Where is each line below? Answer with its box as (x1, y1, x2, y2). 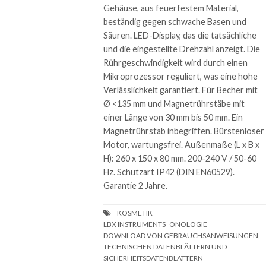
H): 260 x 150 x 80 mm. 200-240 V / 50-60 (103, 153, 257, 164)
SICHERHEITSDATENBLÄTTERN (103, 254, 204, 263)
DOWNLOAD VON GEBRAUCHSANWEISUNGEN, (103, 231, 261, 240)
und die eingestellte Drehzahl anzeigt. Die (103, 44, 261, 55)
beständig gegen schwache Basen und (103, 17, 247, 27)
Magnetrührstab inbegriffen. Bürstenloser (103, 126, 265, 137)
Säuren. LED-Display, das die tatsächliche (103, 30, 257, 41)
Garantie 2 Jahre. (103, 180, 168, 191)
